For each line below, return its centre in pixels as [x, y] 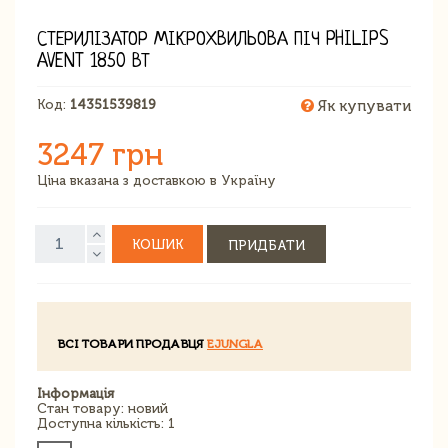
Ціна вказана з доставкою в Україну [156, 180]
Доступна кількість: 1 [106, 423]
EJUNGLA [235, 343]
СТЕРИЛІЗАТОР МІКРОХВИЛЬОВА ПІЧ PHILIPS [213, 40]
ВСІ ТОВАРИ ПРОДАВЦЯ [132, 343]
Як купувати [362, 105]
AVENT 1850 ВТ [93, 62]
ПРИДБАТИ [266, 245]
